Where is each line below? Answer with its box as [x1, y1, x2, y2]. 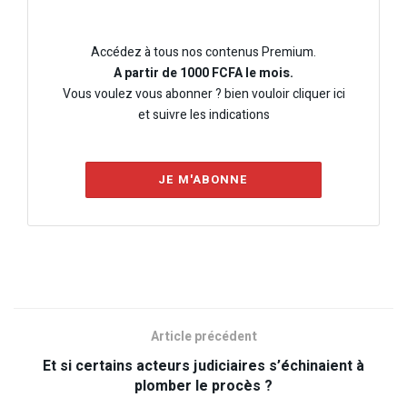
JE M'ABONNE [158, 171, 249, 189]
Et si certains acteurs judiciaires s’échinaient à [43, 355, 364, 378]
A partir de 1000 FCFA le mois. [114, 64, 293, 84]
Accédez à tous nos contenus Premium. [91, 43, 316, 63]
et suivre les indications [137, 105, 270, 125]
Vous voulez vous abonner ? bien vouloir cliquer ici [62, 84, 345, 104]
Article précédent [150, 327, 257, 347]
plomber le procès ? [134, 375, 273, 398]
